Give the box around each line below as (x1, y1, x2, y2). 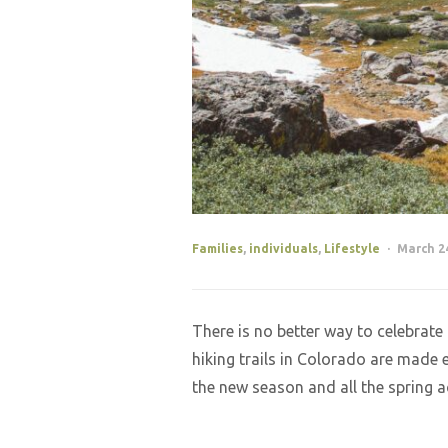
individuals (249, 242, 318, 256)
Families (192, 242, 243, 256)
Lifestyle (324, 242, 380, 256)
